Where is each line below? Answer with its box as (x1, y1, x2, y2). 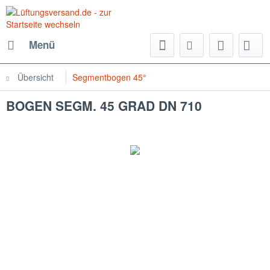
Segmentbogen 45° (72, 71, 146, 83)
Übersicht (17, 71, 54, 83)
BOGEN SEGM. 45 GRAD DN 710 (6, 96, 202, 115)
